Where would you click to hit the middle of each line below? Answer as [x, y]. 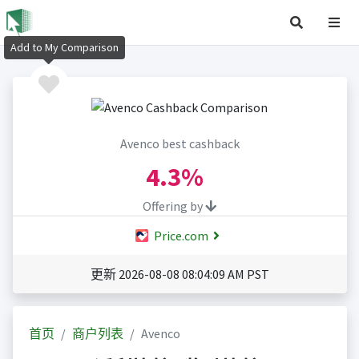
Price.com [179, 236]
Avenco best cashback [179, 144]
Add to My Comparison [65, 48]
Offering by [174, 206]
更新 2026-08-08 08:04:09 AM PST [179, 274]
